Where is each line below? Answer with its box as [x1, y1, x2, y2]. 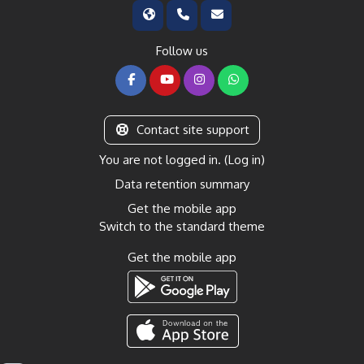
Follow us [156, 42, 208, 58]
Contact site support [136, 121, 249, 137]
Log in [228, 151, 261, 167]
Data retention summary [115, 175, 249, 192]
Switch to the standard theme [99, 218, 265, 234]
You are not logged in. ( [99, 151, 228, 167]
